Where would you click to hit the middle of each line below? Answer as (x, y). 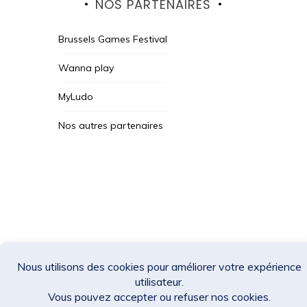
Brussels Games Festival (112, 39)
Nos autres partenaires (110, 125)
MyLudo (75, 96)
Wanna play (86, 67)
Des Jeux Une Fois (107, 231)
